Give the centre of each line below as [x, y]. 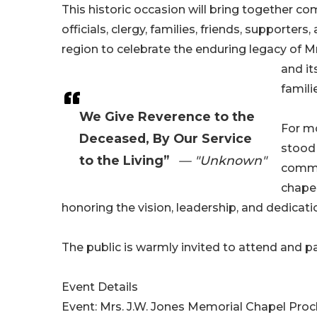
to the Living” [124, 161]
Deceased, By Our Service [166, 139]
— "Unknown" [223, 161]
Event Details [100, 287]
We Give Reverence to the [167, 117]
